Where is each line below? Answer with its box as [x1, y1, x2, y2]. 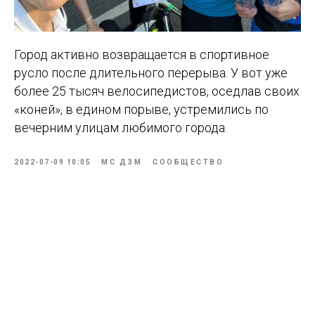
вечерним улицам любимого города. [14, 120, 227, 136]
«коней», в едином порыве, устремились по [14, 102, 269, 117]
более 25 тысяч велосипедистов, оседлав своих [14, 84, 300, 99]
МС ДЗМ [101, 158, 142, 167]
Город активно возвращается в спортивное [14, 47, 269, 63]
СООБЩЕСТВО [153, 158, 224, 167]
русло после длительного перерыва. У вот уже [14, 65, 288, 81]
